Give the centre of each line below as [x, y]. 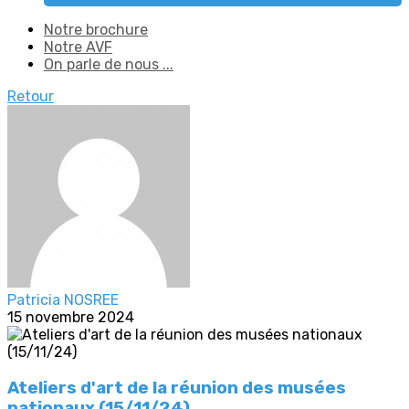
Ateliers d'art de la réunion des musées [177, 388]
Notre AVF [78, 47]
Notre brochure [96, 30]
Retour [31, 96]
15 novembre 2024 [71, 317]
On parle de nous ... [109, 64]
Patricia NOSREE [63, 300]
